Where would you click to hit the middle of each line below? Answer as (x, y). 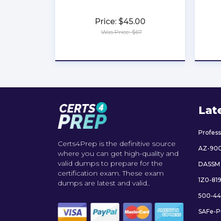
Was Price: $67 (121, 32)
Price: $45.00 (120, 21)
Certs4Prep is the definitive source (117, 143)
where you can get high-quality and (118, 153)
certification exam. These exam (111, 173)
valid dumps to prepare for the (110, 163)
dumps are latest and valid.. (104, 183)
